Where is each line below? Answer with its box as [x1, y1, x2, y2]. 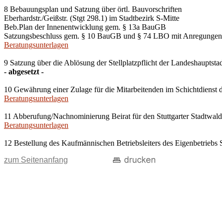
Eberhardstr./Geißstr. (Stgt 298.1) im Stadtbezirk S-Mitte [4, 14, 179, 22]
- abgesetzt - [4, 67, 44, 76]
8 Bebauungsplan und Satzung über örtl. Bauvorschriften [4, 5, 182, 13]
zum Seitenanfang [4, 156, 68, 164]
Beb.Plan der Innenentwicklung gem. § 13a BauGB [4, 23, 166, 31]
